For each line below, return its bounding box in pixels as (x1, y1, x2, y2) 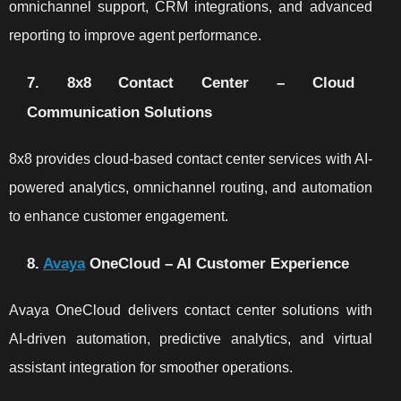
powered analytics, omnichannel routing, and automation (9, 179, 372, 195)
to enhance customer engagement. (9, 208, 228, 224)
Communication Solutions (27, 102, 212, 121)
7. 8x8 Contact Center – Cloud (27, 73, 354, 91)
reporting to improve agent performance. (9, 27, 261, 43)
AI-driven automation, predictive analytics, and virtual (9, 330, 372, 346)
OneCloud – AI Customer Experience (85, 253, 349, 272)
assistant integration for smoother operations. (9, 359, 293, 375)
